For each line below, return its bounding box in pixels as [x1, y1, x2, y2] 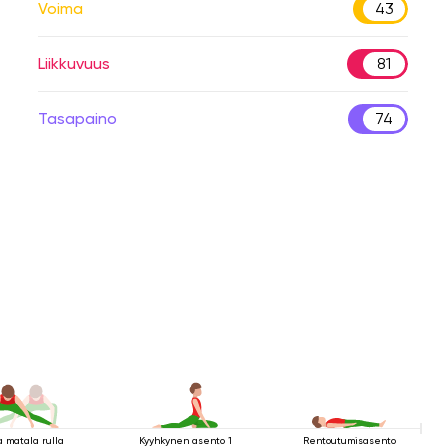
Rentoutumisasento [302, 434, 396, 446]
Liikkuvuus [38, 54, 110, 73]
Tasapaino [38, 109, 117, 128]
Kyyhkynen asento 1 [138, 434, 232, 446]
